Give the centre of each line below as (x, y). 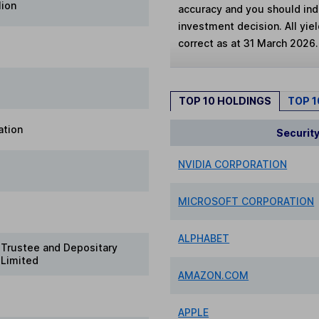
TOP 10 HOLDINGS (225, 101)
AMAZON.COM (214, 275)
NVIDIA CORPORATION (233, 164)
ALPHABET (204, 238)
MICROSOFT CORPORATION (246, 201)
